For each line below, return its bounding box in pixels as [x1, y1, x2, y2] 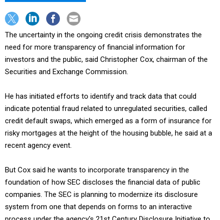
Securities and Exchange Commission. [5, 67, 128, 76]
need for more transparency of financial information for [5, 43, 185, 52]
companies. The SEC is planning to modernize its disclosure [5, 190, 198, 199]
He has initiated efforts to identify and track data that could [5, 92, 196, 101]
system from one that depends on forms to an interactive [5, 202, 192, 211]
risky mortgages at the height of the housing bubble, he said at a [5, 129, 212, 137]
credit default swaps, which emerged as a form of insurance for [5, 116, 212, 125]
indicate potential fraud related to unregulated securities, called [5, 104, 207, 113]
